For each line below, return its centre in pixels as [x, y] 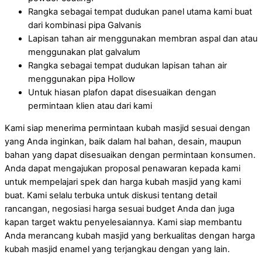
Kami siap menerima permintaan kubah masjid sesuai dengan [127, 128]
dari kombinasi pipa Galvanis [85, 25]
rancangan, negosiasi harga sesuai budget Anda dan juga [120, 208]
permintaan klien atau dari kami [90, 106]
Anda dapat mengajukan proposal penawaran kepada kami [123, 168]
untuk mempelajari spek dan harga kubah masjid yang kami [123, 182]
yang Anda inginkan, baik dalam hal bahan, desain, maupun [123, 141]
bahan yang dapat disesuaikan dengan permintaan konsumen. [130, 155]
